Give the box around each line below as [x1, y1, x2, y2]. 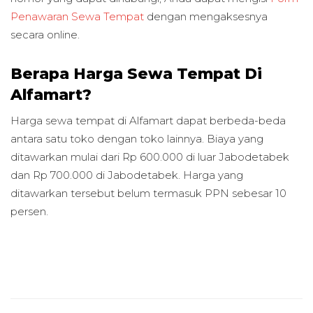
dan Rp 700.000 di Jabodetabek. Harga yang [10, 168, 243, 182]
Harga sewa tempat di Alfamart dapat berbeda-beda [10, 114, 286, 128]
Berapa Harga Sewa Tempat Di [10, 64, 262, 82]
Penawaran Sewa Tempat [10, 10, 144, 24]
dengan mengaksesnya [144, 10, 268, 24]
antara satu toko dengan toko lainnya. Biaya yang [10, 132, 263, 146]
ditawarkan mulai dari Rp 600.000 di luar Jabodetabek [10, 150, 289, 164]
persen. [10, 205, 51, 219]
